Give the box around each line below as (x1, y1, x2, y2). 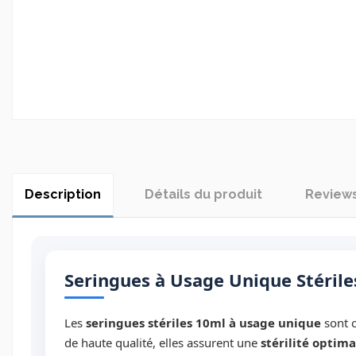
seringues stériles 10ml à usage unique (85, 314, 321, 331)
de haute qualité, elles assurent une (64, 334, 261, 350)
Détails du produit (144, 187, 262, 203)
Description (25, 187, 101, 203)
